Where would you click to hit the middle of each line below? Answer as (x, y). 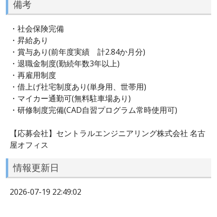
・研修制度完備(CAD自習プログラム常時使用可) (93, 110)
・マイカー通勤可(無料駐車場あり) (70, 98)
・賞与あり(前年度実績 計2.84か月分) (77, 52)
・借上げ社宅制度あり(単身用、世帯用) (78, 86)
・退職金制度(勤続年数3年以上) (65, 63)
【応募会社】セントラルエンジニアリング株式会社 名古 (108, 133)
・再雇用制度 (33, 75)
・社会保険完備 (37, 28)
